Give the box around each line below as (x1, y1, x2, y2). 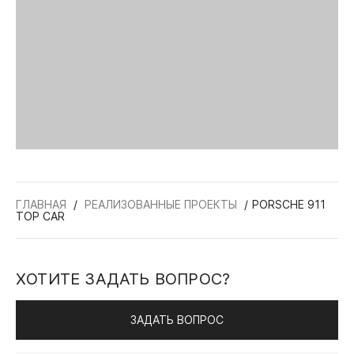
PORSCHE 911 (252, 198, 326, 212)
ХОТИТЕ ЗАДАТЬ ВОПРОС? (16, 269, 231, 289)
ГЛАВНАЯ (16, 198, 66, 212)
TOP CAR (16, 209, 65, 224)
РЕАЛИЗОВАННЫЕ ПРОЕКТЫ (85, 198, 237, 212)
